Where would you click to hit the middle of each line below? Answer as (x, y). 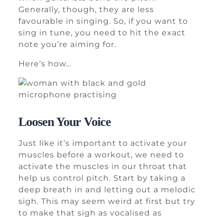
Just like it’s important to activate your (103, 143)
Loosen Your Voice (65, 122)
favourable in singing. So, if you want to (103, 21)
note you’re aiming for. (67, 44)
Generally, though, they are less (86, 9)
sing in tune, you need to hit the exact (102, 33)
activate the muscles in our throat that (103, 166)
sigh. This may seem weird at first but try (107, 201)
